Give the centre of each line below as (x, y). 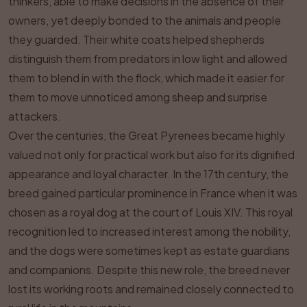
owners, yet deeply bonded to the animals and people (145, 20)
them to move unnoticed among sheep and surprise (138, 97)
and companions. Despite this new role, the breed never (149, 270)
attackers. (35, 116)
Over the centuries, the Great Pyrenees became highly (147, 135)
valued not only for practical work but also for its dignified (151, 155)
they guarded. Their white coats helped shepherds (136, 39)
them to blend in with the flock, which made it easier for (146, 78)
